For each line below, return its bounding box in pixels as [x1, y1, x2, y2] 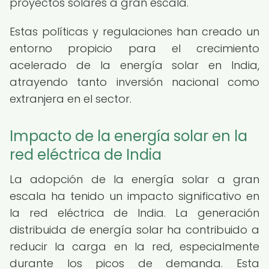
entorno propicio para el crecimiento [10, 41, 259, 56]
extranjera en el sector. [10, 91, 131, 106]
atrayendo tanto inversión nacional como [10, 74, 259, 89]
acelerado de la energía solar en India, [10, 58, 259, 73]
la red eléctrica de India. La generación [10, 205, 259, 220]
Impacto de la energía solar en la [10, 126, 247, 146]
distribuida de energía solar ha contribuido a [10, 222, 259, 237]
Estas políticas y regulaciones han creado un [10, 24, 259, 39]
